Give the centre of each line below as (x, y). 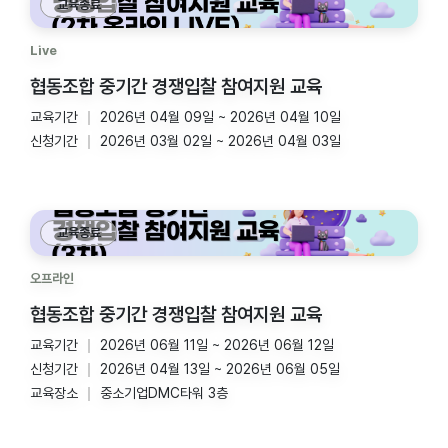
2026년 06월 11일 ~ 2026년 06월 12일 (217, 345)
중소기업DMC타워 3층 (164, 393)
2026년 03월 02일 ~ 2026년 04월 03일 (220, 141)
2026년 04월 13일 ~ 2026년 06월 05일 (220, 369)
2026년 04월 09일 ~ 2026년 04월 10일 (220, 117)
